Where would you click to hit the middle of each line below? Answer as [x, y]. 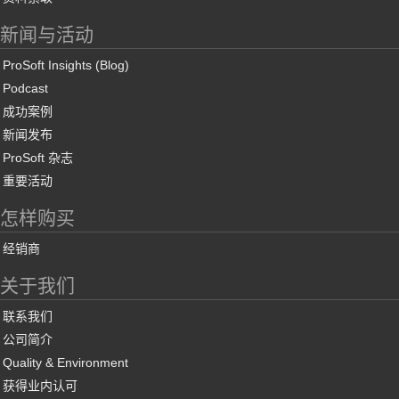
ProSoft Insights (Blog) [66, 65]
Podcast [25, 88]
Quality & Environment [65, 362]
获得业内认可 [40, 386]
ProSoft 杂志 [38, 158]
